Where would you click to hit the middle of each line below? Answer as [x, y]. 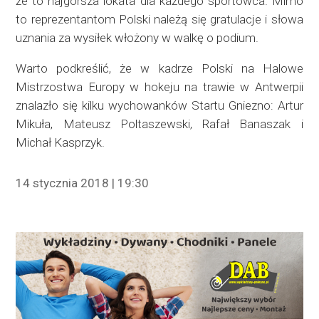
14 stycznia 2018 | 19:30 [83, 183]
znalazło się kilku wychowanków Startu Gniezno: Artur [159, 105]
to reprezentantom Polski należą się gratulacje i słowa [159, 19]
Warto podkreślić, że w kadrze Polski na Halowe [159, 68]
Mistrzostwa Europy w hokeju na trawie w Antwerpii [159, 87]
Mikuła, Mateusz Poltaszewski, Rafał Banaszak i [159, 124]
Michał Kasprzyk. [61, 142]
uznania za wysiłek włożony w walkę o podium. [137, 37]
